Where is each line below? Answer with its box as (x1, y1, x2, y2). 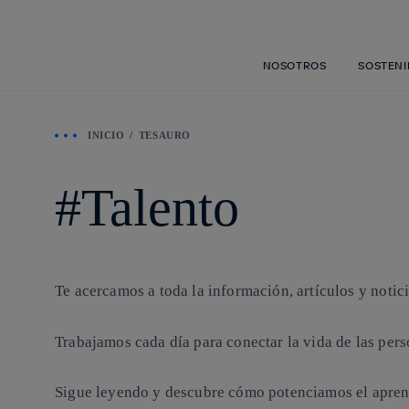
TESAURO (138, 130, 191, 141)
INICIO (88, 130, 125, 141)
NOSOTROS (262, 58, 327, 72)
